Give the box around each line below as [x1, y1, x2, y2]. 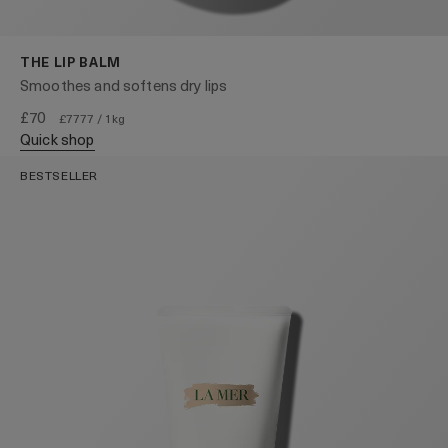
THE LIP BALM [20, 52, 121, 71]
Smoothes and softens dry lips [20, 74, 228, 96]
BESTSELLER [20, 166, 98, 184]
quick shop [31, 128, 95, 150]
